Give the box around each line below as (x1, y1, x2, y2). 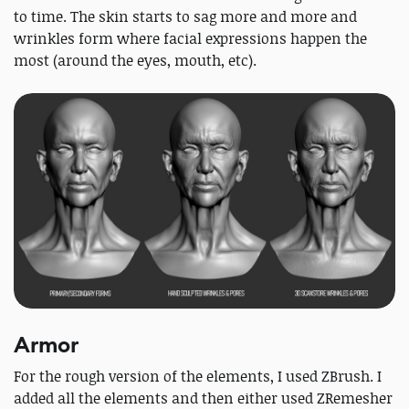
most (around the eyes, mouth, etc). (14, 50, 257, 71)
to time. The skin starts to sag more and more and (14, 6, 357, 27)
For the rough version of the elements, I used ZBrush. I (14, 365, 382, 386)
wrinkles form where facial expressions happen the (14, 28, 367, 49)
